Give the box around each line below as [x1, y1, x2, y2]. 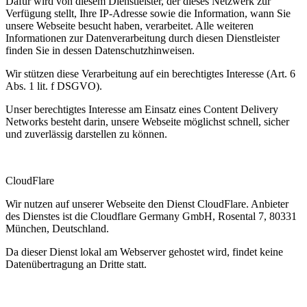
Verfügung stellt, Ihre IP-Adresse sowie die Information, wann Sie [5, 7, 291, 19]
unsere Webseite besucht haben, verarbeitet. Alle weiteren [5, 19, 254, 32]
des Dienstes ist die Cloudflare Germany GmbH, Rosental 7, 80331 [5, 210, 297, 222]
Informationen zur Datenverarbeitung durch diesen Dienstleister [5, 32, 280, 44]
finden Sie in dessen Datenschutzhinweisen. [5, 44, 195, 56]
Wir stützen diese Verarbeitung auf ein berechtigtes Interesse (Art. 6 [5, 67, 295, 79]
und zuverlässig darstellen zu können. [5, 127, 167, 140]
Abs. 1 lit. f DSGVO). [5, 79, 102, 92]
